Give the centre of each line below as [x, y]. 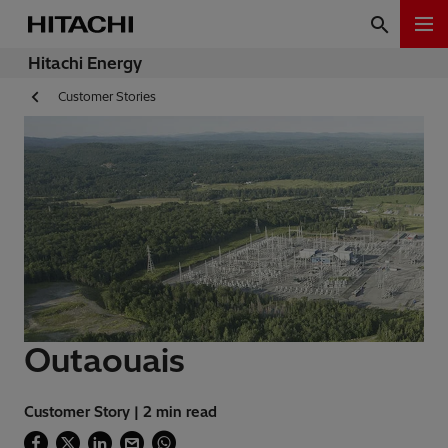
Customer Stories [107, 97]
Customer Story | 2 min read [120, 412]
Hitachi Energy [85, 63]
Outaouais [104, 360]
